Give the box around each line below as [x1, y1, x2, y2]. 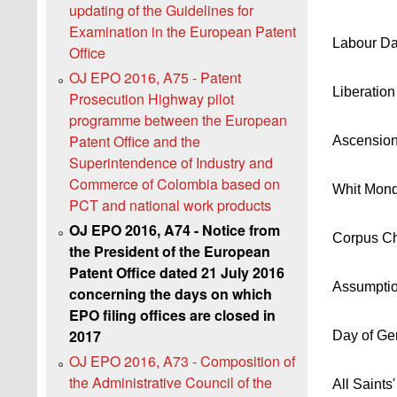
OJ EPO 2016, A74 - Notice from [69, 220, 280, 241]
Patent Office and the [69, 131, 200, 152]
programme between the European [69, 110, 287, 131]
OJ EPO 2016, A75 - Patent [69, 67, 241, 89]
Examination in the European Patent [69, 21, 296, 43]
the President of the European [69, 241, 270, 262]
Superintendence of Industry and [69, 152, 273, 174]
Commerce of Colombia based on [69, 174, 280, 195]
